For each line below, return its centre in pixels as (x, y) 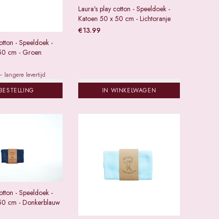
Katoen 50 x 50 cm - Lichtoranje (124, 18)
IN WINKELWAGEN (129, 91)
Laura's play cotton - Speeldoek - (124, 9)
